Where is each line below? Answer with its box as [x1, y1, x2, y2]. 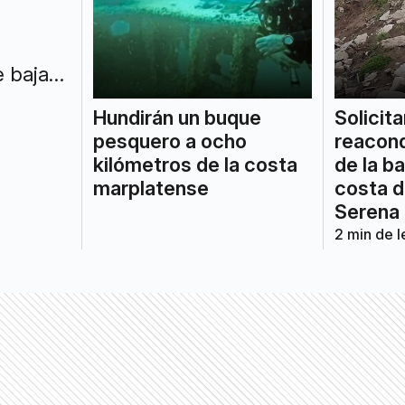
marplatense [92, 176, 209, 201]
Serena [334, 200, 400, 224]
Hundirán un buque [92, 106, 261, 130]
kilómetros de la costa [92, 153, 297, 177]
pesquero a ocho [92, 129, 247, 154]
